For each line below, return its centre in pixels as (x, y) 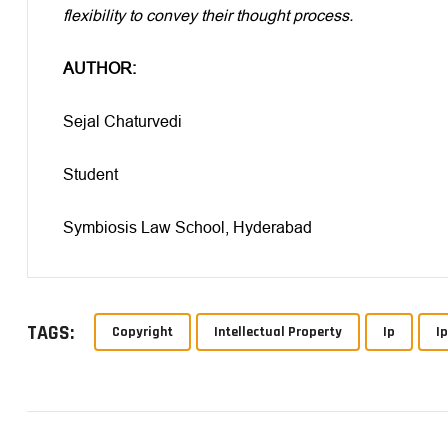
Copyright (142, 331)
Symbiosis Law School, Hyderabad (187, 227)
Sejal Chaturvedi (122, 121)
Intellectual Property (278, 331)
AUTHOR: (99, 68)
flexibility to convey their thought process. (208, 15)
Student (90, 174)
